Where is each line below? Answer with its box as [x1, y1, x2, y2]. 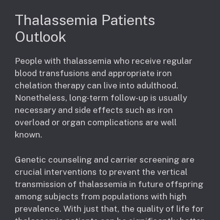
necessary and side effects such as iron [15, 105, 173, 115]
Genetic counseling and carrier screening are [15, 154, 194, 165]
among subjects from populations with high [15, 191, 187, 201]
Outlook [15, 28, 66, 46]
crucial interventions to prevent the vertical [15, 166, 188, 177]
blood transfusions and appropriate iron [15, 68, 172, 79]
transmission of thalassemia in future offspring [15, 179, 203, 189]
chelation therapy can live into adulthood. [15, 81, 178, 91]
